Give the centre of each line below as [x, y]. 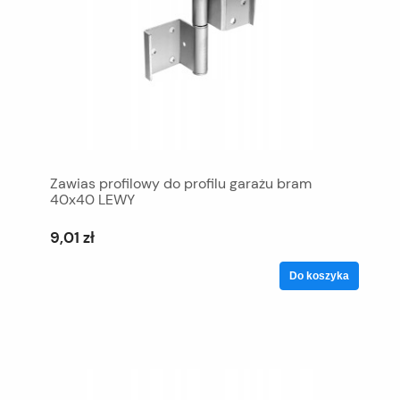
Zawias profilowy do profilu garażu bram [181, 183]
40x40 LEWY [92, 199]
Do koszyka [319, 275]
